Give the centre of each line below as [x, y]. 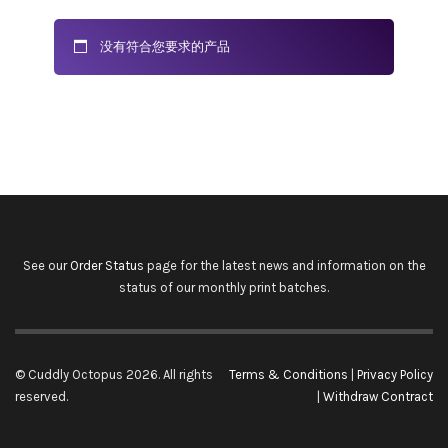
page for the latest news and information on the [284, 265]
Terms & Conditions [288, 374]
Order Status [106, 265]
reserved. [41, 396]
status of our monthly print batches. [224, 287]
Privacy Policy [395, 374]
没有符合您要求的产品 [164, 46]
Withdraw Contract [378, 396]
